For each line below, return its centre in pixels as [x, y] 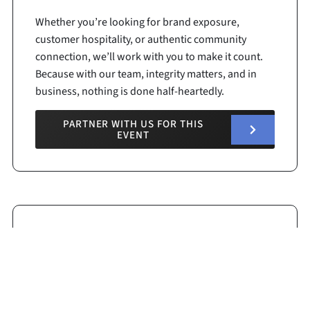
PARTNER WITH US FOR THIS [133, 124]
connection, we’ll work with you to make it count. [149, 56]
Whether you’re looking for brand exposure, [137, 22]
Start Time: [62, 287]
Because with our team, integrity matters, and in [146, 74]
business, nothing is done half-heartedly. [129, 91]
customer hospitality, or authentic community [140, 39]
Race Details [91, 239]
